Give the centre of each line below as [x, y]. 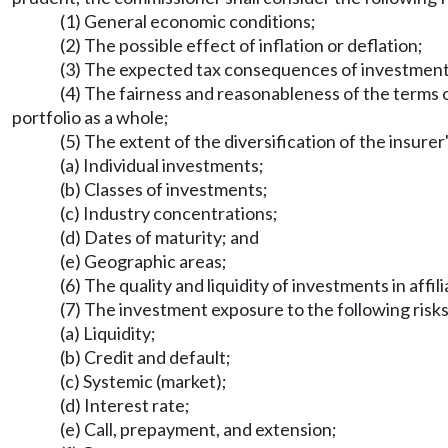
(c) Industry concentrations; [169, 213]
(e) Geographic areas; [143, 261]
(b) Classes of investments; [164, 189]
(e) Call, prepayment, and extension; [198, 429]
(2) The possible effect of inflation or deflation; [241, 45]
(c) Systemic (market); [143, 381]
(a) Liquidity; [108, 333]
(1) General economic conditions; [188, 21]
